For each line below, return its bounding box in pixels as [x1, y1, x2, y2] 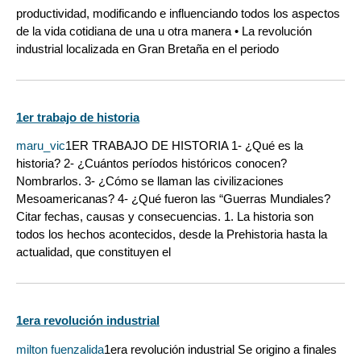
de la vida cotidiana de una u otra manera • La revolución [16, 23, 312, 38]
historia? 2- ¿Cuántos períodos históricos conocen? [16, 156, 287, 171]
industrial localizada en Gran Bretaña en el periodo [16, 41, 279, 56]
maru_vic [16, 139, 65, 153]
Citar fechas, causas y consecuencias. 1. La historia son [16, 210, 313, 224]
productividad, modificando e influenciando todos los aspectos [16, 6, 340, 20]
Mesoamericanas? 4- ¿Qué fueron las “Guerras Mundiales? [16, 192, 330, 206]
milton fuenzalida [16, 342, 104, 356]
